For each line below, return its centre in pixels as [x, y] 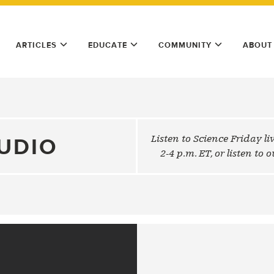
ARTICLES [36, 45]
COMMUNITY [185, 45]
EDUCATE [108, 45]
